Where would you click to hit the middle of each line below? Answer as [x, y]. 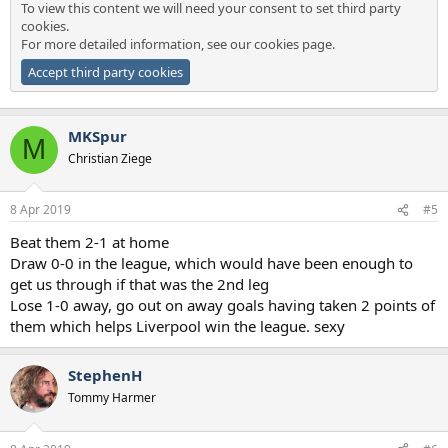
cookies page [293, 43]
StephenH [105, 375]
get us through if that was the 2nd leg [139, 284]
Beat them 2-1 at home [89, 242]
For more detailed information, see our [137, 43]
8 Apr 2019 [40, 210]
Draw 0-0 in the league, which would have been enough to [211, 263]
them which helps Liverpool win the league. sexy [177, 326]
